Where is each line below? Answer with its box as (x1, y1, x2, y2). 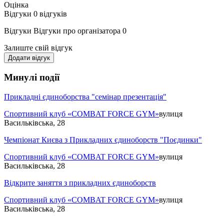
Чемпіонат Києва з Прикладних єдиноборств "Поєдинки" (4, 135, 202, 144)
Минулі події (4, 72, 59, 83)
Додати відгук (8, 53, 50, 61)
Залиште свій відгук (4, 43, 72, 52)
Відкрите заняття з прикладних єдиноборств (4, 178, 156, 187)
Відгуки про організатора (33, 26, 120, 35)
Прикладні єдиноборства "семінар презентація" (4, 92, 166, 101)
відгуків (39, 9, 67, 18)
